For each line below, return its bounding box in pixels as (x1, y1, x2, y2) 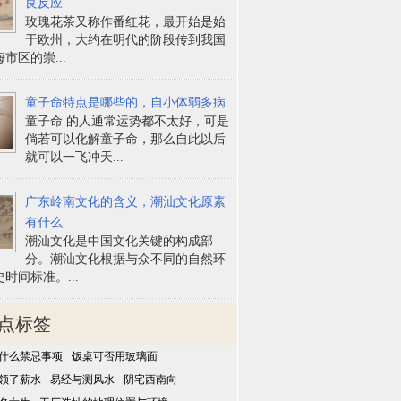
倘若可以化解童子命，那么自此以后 (25, 132, 226, 146)
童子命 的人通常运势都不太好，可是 (25, 114, 230, 128)
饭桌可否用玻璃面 (72, 349, 158, 363)
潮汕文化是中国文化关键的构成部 (25, 234, 214, 248)
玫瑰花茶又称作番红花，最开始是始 (25, 14, 226, 29)
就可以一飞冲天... (25, 149, 124, 164)
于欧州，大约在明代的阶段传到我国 (25, 32, 226, 47)
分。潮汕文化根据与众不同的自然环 (25, 252, 226, 266)
